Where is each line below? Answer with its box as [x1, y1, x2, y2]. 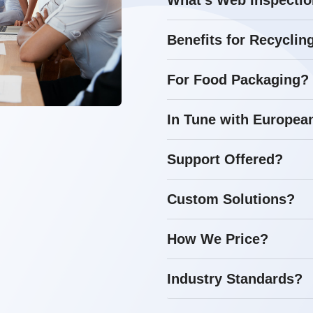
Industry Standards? [167, 271, 303, 286]
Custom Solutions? [167, 191, 295, 207]
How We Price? [167, 231, 268, 247]
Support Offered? [167, 152, 283, 167]
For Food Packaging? [167, 72, 309, 87]
